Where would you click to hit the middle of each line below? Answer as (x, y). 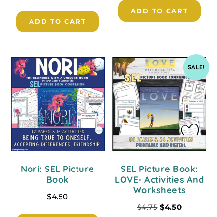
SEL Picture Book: (159, 169)
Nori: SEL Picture (58, 169)
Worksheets (159, 190)
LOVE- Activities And (160, 179)
